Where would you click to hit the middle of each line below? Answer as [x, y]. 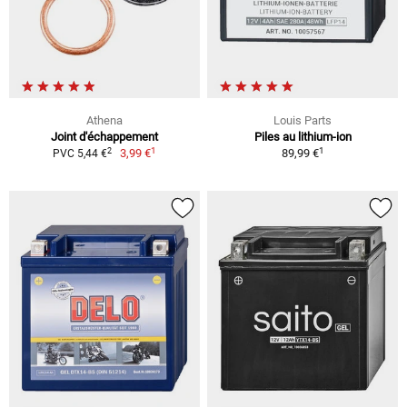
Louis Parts [303, 121]
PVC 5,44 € [79, 154]
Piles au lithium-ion [303, 137]
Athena [104, 121]
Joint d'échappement [104, 137]
